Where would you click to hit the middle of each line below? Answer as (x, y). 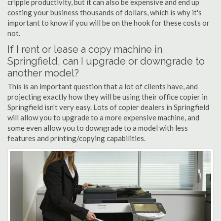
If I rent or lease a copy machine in (85, 49)
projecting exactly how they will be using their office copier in (108, 97)
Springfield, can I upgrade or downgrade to (106, 61)
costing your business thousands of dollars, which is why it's (105, 12)
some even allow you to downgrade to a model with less (98, 128)
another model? (43, 73)
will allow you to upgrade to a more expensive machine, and (103, 117)
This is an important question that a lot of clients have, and (103, 86)
